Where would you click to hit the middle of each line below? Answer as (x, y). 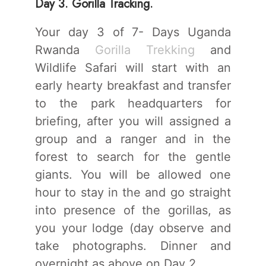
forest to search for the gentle (133, 156)
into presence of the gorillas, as (133, 210)
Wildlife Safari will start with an (133, 67)
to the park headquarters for (133, 103)
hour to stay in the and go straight (133, 192)
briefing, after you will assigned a (133, 121)
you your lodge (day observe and (133, 228)
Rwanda (65, 50)
